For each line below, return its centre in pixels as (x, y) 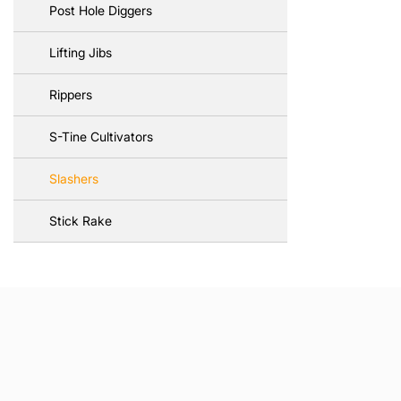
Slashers (74, 179)
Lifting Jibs (81, 52)
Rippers (71, 94)
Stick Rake (81, 221)
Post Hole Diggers (101, 10)
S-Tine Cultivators (101, 137)
